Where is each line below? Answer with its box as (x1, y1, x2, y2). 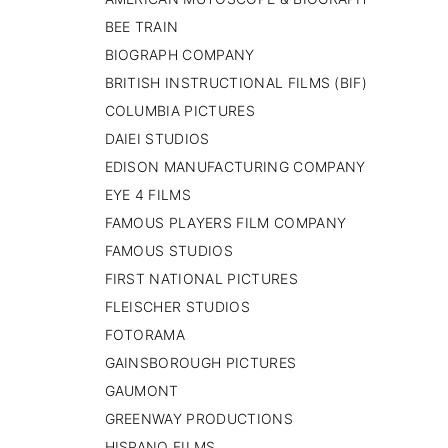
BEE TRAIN (104, 17, 179, 35)
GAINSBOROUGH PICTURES (104, 353, 297, 371)
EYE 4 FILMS (104, 185, 192, 203)
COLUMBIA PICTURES (104, 101, 255, 119)
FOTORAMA (104, 325, 186, 343)
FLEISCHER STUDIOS (104, 297, 250, 315)
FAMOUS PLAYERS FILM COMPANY (104, 213, 347, 231)
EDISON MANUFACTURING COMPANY (104, 157, 366, 175)
